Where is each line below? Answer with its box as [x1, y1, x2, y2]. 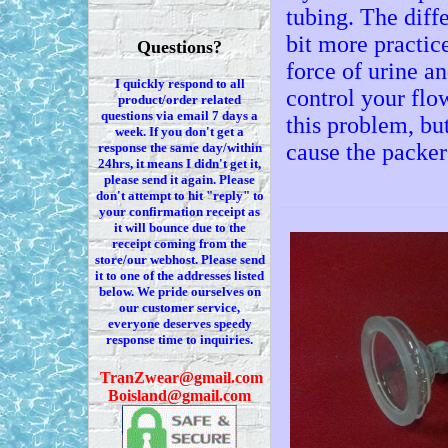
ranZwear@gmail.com [110, 369, 263, 386]
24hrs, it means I [98, 156, 194, 171]
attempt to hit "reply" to [124, 188, 264, 203]
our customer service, [119, 300, 240, 315]
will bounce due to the [121, 220, 246, 235]
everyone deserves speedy [107, 316, 252, 331]
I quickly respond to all [114, 76, 245, 91]
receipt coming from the [112, 236, 247, 251]
